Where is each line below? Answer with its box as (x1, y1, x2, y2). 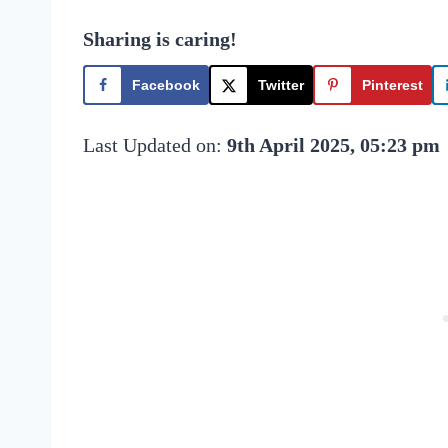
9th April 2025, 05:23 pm (227, 133, 440, 156)
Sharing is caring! (83, 27, 237, 50)
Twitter (258, 76, 304, 93)
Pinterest (362, 76, 423, 93)
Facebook (132, 76, 200, 93)
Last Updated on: (83, 133, 227, 156)
